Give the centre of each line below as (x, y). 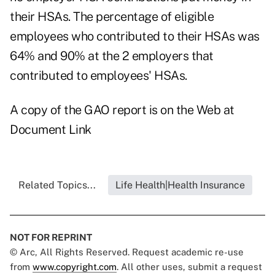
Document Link (51, 130)
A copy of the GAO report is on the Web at (122, 110)
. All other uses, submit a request (189, 267)
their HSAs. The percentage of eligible (112, 17)
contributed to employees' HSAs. (99, 76)
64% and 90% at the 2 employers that (112, 56)
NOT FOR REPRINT (51, 238)
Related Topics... (57, 185)
